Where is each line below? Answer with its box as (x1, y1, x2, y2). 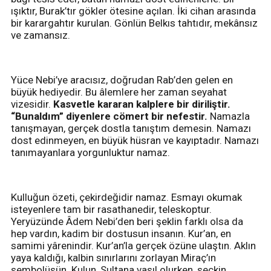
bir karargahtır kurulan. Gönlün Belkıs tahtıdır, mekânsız (11, 16, 258, 29)
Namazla (207, 109, 250, 122)
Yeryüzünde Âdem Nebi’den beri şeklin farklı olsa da (11, 215, 243, 227)
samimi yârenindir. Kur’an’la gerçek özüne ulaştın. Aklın (11, 239, 256, 252)
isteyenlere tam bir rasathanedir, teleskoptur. (11, 203, 212, 215)
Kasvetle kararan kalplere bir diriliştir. (53, 97, 230, 110)
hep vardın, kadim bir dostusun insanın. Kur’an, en (11, 227, 231, 240)
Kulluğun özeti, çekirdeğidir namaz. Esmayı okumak (11, 191, 242, 203)
